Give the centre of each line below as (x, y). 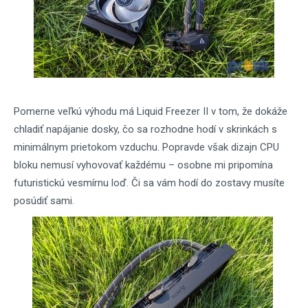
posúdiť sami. (44, 201)
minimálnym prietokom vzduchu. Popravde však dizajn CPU (146, 147)
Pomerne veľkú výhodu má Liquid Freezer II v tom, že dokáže (151, 111)
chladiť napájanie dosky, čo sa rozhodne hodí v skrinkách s (145, 129)
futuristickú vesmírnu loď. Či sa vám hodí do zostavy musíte (149, 183)
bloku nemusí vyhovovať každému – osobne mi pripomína (143, 165)
